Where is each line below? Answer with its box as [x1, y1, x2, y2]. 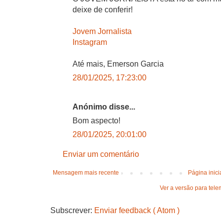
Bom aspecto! [73, 116, 120, 125]
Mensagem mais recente [53, 169, 119, 176]
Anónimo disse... [73, 102, 135, 111]
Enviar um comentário [63, 149, 139, 158]
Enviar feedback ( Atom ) [94, 206, 180, 215]
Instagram [73, 37, 107, 46]
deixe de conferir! [73, 5, 133, 14]
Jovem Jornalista [73, 27, 132, 36]
